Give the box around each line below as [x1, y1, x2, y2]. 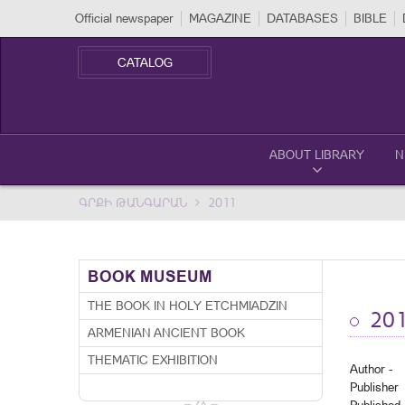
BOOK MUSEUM [88, 267, 212, 286]
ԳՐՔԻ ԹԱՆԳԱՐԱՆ [79, 195, 187, 210]
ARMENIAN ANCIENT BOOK [88, 325, 245, 340]
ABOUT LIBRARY [269, 147, 364, 162]
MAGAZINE [189, 11, 251, 25]
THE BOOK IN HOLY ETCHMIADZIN [88, 298, 287, 313]
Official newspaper [75, 11, 174, 25]
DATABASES [267, 11, 338, 25]
